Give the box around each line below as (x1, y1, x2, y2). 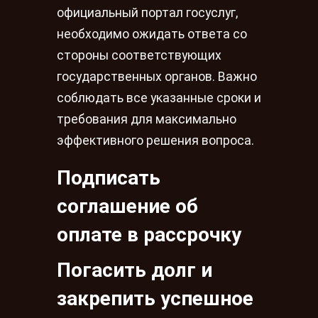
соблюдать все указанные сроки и (57, 91, 261, 106)
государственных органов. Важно (57, 70, 257, 84)
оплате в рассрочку (57, 222, 241, 246)
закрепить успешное (57, 286, 253, 310)
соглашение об (57, 194, 198, 218)
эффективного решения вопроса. (57, 133, 254, 148)
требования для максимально (57, 112, 236, 127)
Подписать (57, 165, 160, 190)
